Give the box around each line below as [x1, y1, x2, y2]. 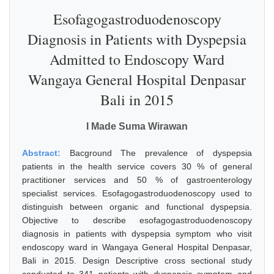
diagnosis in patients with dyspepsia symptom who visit [22, 229, 252, 239]
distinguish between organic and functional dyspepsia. [22, 202, 252, 212]
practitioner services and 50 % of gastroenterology [22, 175, 252, 185]
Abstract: [22, 148, 70, 158]
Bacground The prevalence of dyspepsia [69, 148, 253, 158]
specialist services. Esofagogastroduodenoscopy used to [22, 188, 252, 198]
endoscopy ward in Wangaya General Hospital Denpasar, [22, 242, 252, 252]
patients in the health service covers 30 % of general [22, 161, 252, 171]
